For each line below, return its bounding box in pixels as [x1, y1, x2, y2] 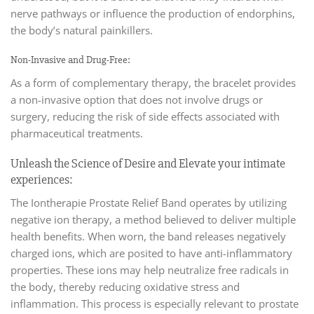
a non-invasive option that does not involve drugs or [11, 92, 263, 107]
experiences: [11, 171, 73, 187]
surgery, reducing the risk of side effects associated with [11, 109, 280, 123]
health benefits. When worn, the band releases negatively [11, 228, 286, 243]
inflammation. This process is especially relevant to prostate [11, 296, 299, 310]
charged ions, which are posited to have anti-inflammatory [11, 245, 292, 260]
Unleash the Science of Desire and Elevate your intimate [11, 155, 285, 171]
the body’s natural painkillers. [11, 22, 153, 37]
